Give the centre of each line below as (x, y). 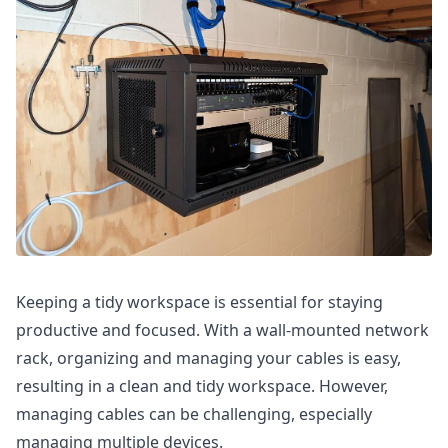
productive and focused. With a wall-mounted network (222, 330)
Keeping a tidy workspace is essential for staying (199, 302)
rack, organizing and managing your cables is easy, (208, 358)
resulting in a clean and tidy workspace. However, (202, 386)
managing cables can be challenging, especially (194, 414)
